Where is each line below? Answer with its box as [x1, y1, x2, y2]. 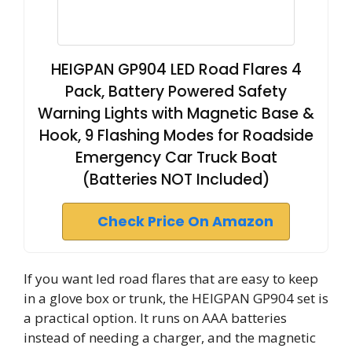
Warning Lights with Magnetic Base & [38, 102, 314, 124]
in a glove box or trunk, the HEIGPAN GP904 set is [24, 288, 328, 307]
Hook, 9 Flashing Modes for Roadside [38, 124, 313, 146]
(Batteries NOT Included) [82, 168, 270, 190]
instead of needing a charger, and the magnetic [24, 328, 316, 346]
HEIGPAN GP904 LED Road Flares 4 [50, 58, 302, 80]
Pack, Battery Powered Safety [65, 80, 287, 102]
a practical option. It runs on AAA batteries [24, 308, 287, 327]
